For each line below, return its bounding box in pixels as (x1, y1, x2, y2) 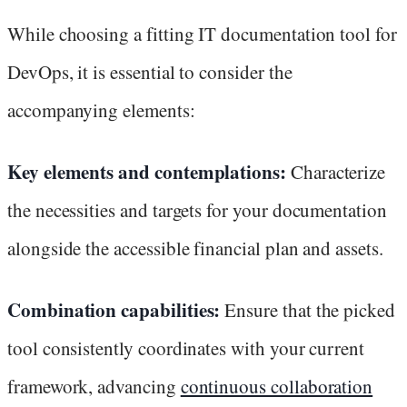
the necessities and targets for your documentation (7, 196, 387, 223)
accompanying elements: (7, 96, 195, 123)
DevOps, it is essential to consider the (7, 58, 293, 84)
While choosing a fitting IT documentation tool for (7, 20, 397, 46)
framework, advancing (7, 373, 181, 400)
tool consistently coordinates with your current (7, 335, 365, 362)
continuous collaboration (180, 373, 373, 400)
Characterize (290, 158, 386, 184)
